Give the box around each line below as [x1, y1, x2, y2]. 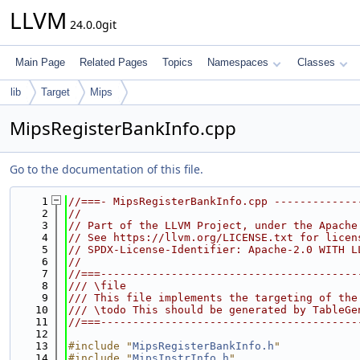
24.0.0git [67, 17, 117, 32]
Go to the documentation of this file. [10, 162, 203, 177]
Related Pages [80, 56, 148, 68]
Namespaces [207, 56, 268, 68]
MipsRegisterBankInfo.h [133, 340, 274, 352]
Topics [162, 56, 193, 68]
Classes [297, 56, 335, 68]
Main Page [15, 56, 65, 68]
